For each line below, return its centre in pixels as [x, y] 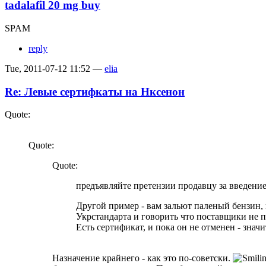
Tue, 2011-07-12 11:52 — [55, 68]
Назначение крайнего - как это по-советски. [142, 258]
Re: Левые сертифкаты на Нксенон [95, 91]
